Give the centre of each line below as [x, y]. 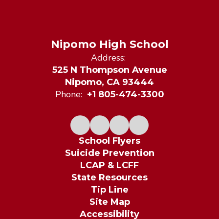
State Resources [109, 177]
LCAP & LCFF [109, 165]
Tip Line [109, 190]
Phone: [68, 94]
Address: [108, 58]
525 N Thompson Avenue [109, 70]
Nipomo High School [109, 44]
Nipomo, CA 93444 [109, 82]
